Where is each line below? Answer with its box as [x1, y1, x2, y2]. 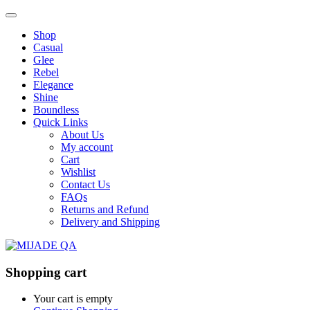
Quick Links [33, 116, 88, 128]
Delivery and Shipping [61, 216, 160, 228]
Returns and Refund [61, 203, 149, 215]
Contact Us [61, 179, 110, 190]
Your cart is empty [33, 293, 113, 305]
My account [61, 141, 113, 153]
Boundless [33, 104, 79, 116]
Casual [33, 42, 63, 53]
